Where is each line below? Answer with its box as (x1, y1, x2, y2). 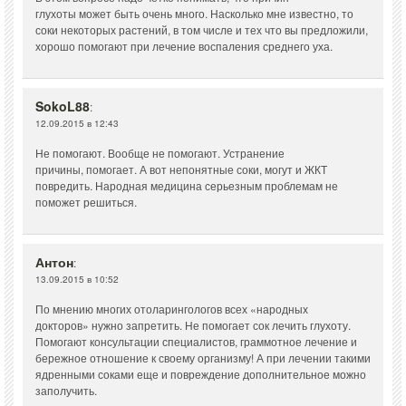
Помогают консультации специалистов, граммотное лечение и (35, 333, 357, 350)
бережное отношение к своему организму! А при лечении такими (35, 350, 371, 366)
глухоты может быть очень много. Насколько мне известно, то (35, 5, 353, 22)
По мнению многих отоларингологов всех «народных (35, 301, 308, 317)
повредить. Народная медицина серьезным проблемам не (35, 178, 338, 194)
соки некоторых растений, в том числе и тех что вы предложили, (35, 22, 368, 38)
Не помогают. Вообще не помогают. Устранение (35, 145, 285, 161)
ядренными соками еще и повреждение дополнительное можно (35, 366, 366, 382)
